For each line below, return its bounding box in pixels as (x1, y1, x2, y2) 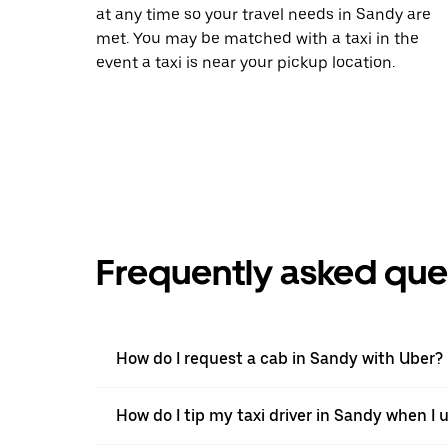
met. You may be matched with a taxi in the (96, 28, 419, 48)
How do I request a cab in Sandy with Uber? (116, 348, 443, 368)
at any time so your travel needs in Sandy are (96, 4, 431, 24)
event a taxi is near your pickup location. (96, 52, 395, 72)
